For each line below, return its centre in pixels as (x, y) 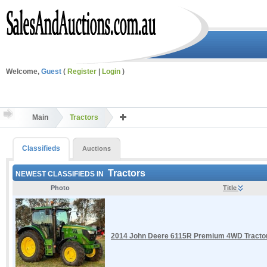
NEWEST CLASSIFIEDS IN (60, 174)
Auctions (97, 148)
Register (82, 72)
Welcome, (24, 72)
